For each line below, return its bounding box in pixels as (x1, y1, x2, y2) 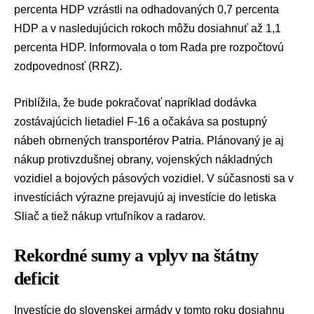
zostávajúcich (14, 116, 82, 128)
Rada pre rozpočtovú (180, 41, 284, 53)
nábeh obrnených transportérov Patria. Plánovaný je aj (14, 135, 284, 147)
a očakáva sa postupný (150, 116, 267, 128)
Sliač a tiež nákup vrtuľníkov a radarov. (14, 210, 205, 223)
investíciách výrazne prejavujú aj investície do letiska (14, 191, 276, 204)
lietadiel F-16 (82, 116, 150, 128)
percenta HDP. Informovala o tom (14, 41, 180, 53)
